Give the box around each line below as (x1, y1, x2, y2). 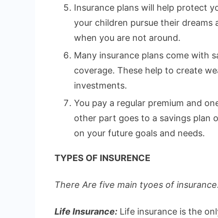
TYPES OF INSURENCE (54, 152, 150, 163)
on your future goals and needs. (74, 127, 205, 138)
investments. (74, 80, 127, 91)
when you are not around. (74, 32, 181, 43)
